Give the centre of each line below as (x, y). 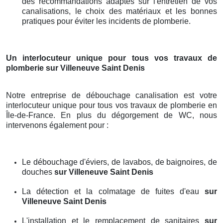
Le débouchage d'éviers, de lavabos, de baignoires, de (119, 162)
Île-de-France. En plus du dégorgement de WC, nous (111, 115)
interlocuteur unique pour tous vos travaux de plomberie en (111, 105)
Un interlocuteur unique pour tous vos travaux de (111, 58)
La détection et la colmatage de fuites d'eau (113, 191)
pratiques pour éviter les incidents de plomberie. (106, 21)
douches (38, 172)
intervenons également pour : (57, 125)
